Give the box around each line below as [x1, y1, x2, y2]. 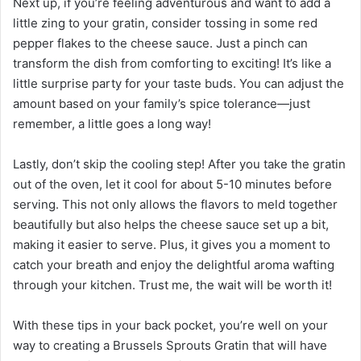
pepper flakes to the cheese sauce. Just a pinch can [13, 35, 308, 51]
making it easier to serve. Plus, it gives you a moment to [13, 236, 330, 252]
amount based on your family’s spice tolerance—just [13, 95, 310, 111]
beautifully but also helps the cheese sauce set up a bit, [13, 216, 329, 232]
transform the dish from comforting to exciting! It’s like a [13, 55, 331, 71]
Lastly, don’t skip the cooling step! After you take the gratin [13, 156, 346, 172]
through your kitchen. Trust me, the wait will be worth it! [13, 276, 332, 293]
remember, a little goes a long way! [13, 115, 211, 131]
